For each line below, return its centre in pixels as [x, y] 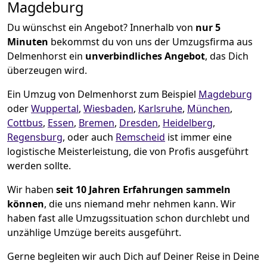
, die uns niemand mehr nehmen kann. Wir [140, 204]
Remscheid [140, 137]
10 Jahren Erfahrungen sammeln [153, 189]
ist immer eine [198, 137]
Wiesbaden [108, 108]
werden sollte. [39, 165]
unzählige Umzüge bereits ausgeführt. [94, 232]
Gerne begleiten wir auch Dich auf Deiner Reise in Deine [133, 256]
